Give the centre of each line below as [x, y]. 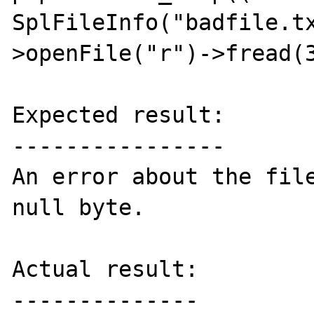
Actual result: [105, 269]
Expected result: [119, 115]
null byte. [79, 207]
